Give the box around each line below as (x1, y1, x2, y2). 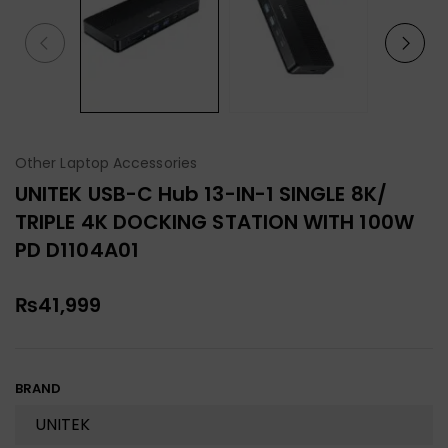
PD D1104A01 (15, 235, 139, 264)
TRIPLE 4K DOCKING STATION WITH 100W (15, 207, 414, 236)
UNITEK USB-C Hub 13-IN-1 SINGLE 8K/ (15, 179, 387, 208)
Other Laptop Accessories (15, 152, 197, 173)
